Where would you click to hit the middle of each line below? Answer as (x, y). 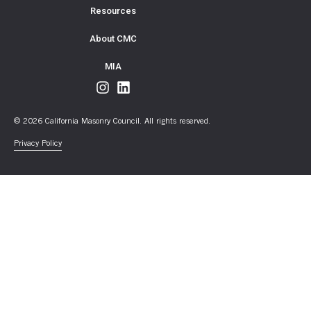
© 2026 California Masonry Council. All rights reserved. (112, 121)
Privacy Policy (38, 144)
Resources (113, 11)
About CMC (113, 39)
